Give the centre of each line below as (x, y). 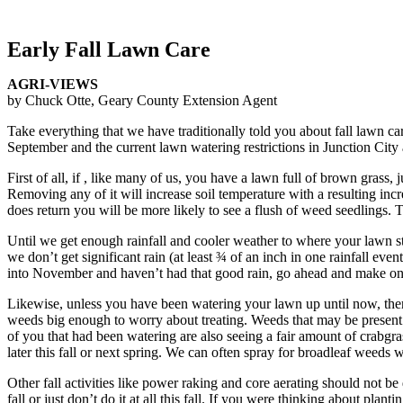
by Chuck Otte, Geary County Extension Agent (142, 100)
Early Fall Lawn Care (109, 49)
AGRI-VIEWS (53, 84)
